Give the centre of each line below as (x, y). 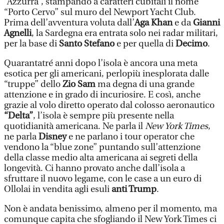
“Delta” (18, 116)
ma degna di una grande (145, 84)
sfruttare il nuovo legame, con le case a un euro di (103, 179)
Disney (52, 137)
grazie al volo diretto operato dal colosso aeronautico (109, 105)
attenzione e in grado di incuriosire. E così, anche (102, 95)
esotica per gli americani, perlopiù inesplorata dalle (106, 74)
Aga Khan (153, 23)
